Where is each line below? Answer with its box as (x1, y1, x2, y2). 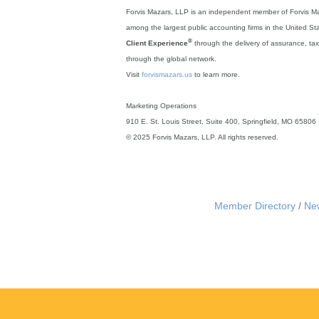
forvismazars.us (142, 70, 192, 78)
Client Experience (126, 38, 188, 47)
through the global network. (126, 54, 216, 63)
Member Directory (214, 200, 296, 211)
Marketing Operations (126, 101, 197, 110)
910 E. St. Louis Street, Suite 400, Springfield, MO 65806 (126, 117, 316, 125)
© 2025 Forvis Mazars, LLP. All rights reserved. (126, 132, 278, 141)
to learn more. (192, 70, 240, 78)
